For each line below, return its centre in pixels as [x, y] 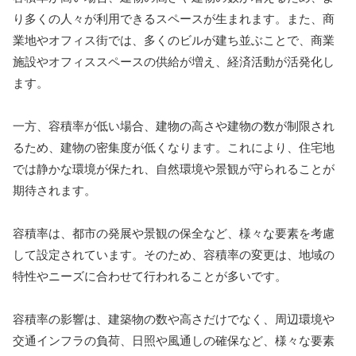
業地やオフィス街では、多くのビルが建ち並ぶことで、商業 [174, 41]
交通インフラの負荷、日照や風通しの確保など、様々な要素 [174, 341]
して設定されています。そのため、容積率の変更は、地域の [174, 255]
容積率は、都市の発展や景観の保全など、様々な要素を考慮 [174, 234]
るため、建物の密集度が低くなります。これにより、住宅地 [174, 148]
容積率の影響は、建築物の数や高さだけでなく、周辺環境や [174, 319]
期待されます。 [54, 191]
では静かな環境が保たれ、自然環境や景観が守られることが [174, 169]
